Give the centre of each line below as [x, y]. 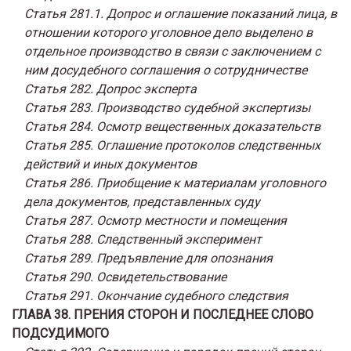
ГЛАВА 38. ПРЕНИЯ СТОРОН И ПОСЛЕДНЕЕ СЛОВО [163, 314]
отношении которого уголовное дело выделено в [168, 32]
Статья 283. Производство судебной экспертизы [167, 107]
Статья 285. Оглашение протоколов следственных [172, 145]
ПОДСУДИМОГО [60, 333]
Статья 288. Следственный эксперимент [143, 239]
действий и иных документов [110, 164]
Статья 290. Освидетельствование [125, 277]
